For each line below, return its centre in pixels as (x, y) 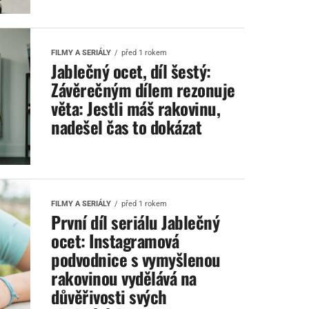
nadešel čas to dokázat (127, 127)
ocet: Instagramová (115, 240)
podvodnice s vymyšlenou (136, 259)
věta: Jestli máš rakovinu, (136, 108)
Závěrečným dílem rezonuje (143, 89)
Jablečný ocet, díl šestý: (131, 71)
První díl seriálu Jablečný (136, 222)
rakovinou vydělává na (124, 278)
